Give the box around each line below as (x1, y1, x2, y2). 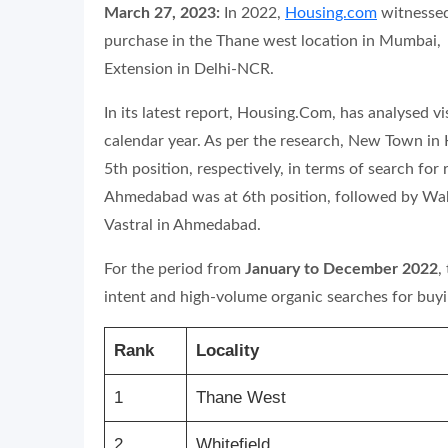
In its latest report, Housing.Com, (104, 105, 336, 122)
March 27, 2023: (104, 5, 220, 22)
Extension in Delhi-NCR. (104, 61, 274, 78)
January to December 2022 (245, 261, 438, 278)
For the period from (104, 261, 245, 278)
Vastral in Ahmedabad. (104, 217, 261, 234)
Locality (195, 341, 259, 361)
